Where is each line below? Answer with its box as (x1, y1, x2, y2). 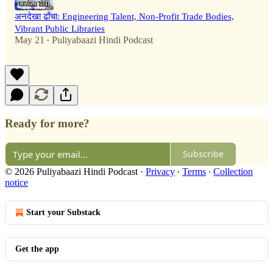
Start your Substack (26, 207, 101, 217)
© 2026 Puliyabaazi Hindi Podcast (5, 166, 138, 177)
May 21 (15, 35, 44, 46)
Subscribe (183, 148, 224, 160)
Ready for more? (5, 117, 90, 130)
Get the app (15, 244, 59, 253)
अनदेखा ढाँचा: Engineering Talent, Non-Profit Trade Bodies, (15, 12, 234, 22)
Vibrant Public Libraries (15, 24, 105, 34)
